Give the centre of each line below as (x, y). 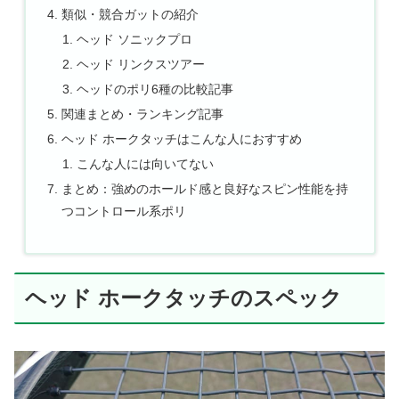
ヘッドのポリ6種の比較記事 (155, 90)
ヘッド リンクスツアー (141, 65)
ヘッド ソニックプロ (135, 40)
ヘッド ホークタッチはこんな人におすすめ (181, 138)
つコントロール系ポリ (123, 211)
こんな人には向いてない (146, 163)
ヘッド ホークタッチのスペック (183, 298)
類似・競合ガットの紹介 (130, 15)
